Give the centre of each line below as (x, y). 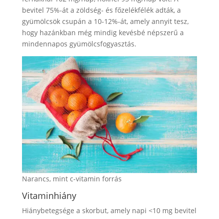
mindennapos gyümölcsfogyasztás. (79, 44)
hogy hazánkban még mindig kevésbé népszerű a (103, 32)
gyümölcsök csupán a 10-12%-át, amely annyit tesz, (105, 21)
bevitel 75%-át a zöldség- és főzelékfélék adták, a (101, 10)
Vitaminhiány (49, 195)
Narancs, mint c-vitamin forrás (72, 178)
